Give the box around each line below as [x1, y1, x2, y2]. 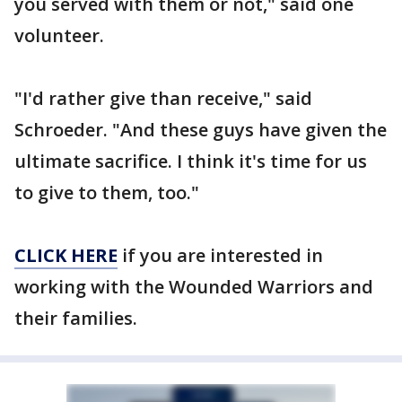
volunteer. [14, 23, 104, 48]
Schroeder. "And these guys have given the [14, 118, 387, 142]
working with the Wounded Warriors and [14, 275, 373, 299]
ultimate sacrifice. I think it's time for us [14, 149, 367, 173]
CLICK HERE [14, 243, 118, 267]
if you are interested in [118, 243, 323, 267]
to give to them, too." [14, 180, 199, 205]
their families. [14, 306, 137, 330]
